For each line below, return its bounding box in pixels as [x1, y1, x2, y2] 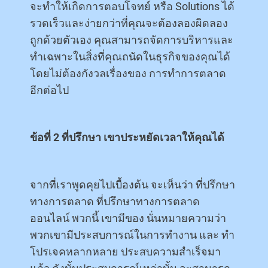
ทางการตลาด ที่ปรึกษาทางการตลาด [30, 194, 200, 208]
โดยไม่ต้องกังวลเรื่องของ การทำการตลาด [30, 66, 226, 80]
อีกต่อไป [30, 83, 69, 96]
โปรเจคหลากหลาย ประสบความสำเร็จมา [30, 245, 221, 258]
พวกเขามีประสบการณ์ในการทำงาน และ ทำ [30, 228, 234, 241]
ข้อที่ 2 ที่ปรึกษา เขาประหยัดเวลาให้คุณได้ [30, 130, 224, 144]
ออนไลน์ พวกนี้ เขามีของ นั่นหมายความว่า [30, 211, 226, 224]
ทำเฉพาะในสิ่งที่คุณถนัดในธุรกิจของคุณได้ [30, 50, 230, 63]
